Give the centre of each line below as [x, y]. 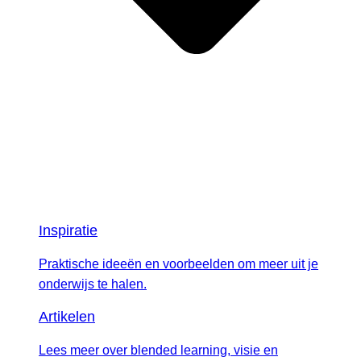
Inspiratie [68, 231]
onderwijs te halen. [93, 284]
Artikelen [67, 317]
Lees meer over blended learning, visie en [158, 351]
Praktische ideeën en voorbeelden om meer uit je [178, 264]
